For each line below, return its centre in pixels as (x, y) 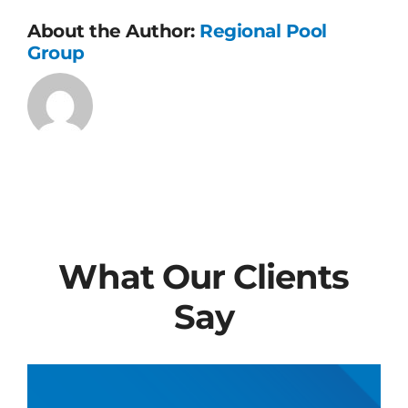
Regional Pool (263, 31)
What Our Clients (204, 277)
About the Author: (113, 31)
